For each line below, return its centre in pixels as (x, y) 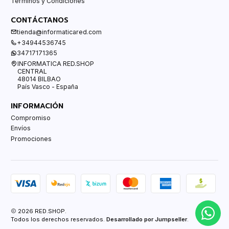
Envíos (21, 128)
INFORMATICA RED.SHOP (56, 63)
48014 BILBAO (39, 79)
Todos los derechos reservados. (59, 219)
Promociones (31, 139)
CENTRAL (32, 71)
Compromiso (31, 118)
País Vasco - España (48, 86)
